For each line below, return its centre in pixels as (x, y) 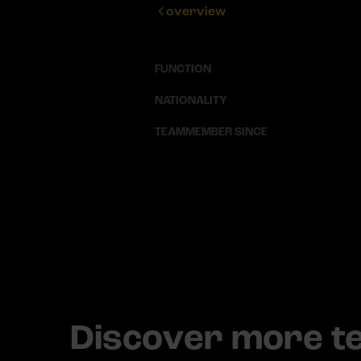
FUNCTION (183, 69)
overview (196, 11)
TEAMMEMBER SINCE (211, 132)
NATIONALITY (191, 101)
